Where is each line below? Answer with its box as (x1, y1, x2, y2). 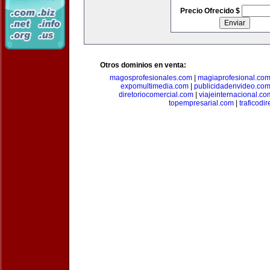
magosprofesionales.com (110, 74, 192, 82)
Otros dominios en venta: (100, 61, 186, 69)
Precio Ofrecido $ (180, 7, 242, 15)
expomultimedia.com (121, 82, 189, 90)
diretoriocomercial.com (119, 90, 193, 99)
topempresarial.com (168, 99, 234, 107)
